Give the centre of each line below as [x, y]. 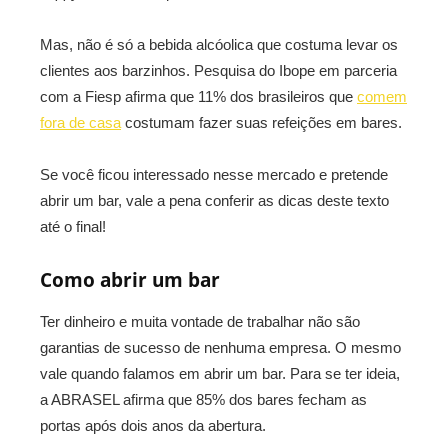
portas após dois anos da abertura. [153, 425]
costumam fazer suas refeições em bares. [261, 122]
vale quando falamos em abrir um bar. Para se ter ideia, [220, 373]
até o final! [73, 226]
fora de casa [80, 122]
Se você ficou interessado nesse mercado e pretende [214, 174]
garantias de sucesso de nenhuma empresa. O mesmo [220, 347]
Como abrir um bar [130, 280]
